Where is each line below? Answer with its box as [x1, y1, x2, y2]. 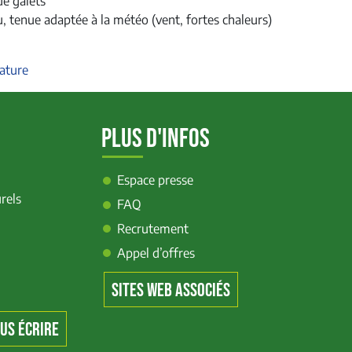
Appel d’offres [116, 245, 195, 261]
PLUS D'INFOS [101, 123, 210, 155]
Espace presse [116, 172, 193, 188]
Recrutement [116, 221, 189, 236]
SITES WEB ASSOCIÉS [111, 279, 230, 302]
